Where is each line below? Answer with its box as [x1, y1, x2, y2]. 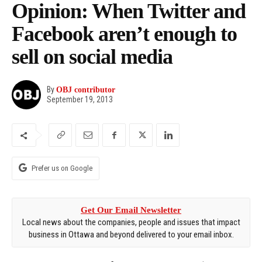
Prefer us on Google [32, 164, 92, 173]
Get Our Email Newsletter [81, 205, 181, 215]
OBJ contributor [56, 85, 115, 94]
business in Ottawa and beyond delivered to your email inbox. [28, 229, 234, 240]
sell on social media [12, 45, 173, 69]
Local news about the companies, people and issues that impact [22, 217, 240, 228]
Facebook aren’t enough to [12, 22, 237, 46]
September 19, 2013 [47, 95, 113, 105]
